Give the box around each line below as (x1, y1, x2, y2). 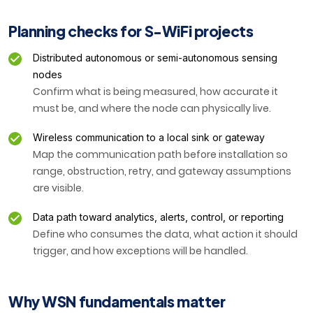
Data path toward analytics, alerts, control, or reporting (33, 211, 284, 224)
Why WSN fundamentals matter (8, 292, 226, 312)
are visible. (33, 181, 84, 196)
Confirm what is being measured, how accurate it (33, 85, 278, 99)
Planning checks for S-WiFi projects (8, 22, 254, 41)
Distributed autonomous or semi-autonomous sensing (33, 52, 277, 64)
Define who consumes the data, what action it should (33, 227, 298, 242)
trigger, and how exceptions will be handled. (33, 244, 248, 259)
